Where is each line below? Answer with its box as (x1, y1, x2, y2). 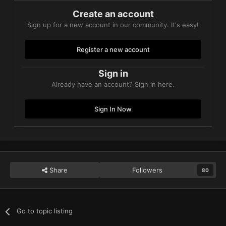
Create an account (72, 9, 154, 20)
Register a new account (76, 45, 150, 54)
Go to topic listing (17, 207, 73, 215)
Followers (132, 166, 163, 175)
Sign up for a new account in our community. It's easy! (27, 21, 199, 29)
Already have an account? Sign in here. (51, 80, 175, 89)
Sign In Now (94, 105, 132, 114)
